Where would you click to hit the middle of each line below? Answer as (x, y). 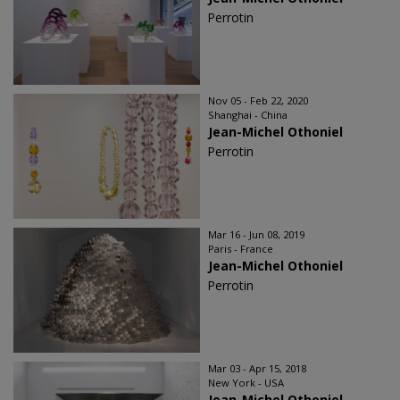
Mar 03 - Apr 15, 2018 (257, 369)
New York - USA (246, 383)
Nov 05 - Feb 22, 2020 (258, 101)
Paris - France (241, 249)
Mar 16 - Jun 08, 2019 (256, 235)
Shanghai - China (248, 115)
